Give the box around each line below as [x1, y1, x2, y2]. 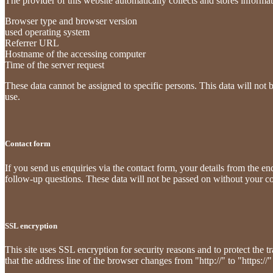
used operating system [5, 27, 90, 38]
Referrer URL [5, 38, 59, 49]
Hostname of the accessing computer [5, 49, 146, 60]
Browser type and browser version [5, 16, 137, 27]
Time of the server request [5, 60, 104, 71]
